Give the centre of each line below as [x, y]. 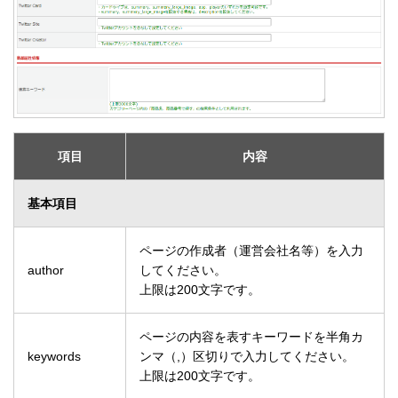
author [46, 271]
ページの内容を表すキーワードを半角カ [251, 337]
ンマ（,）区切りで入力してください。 [247, 357]
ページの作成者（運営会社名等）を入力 [251, 251]
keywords [54, 357]
